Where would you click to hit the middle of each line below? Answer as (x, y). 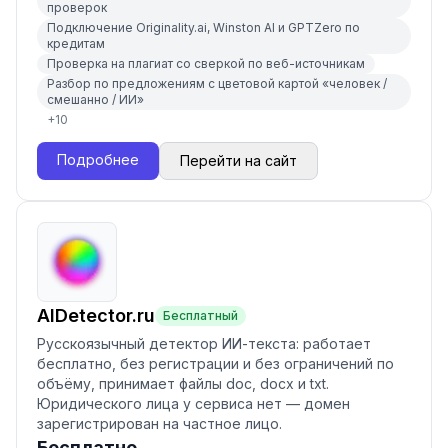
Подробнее (98, 159)
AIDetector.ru (96, 315)
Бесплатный (200, 315)
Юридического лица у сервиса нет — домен (193, 403)
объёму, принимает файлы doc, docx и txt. (183, 383)
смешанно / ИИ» (95, 99)
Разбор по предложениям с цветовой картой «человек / (217, 83)
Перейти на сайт (238, 160)
